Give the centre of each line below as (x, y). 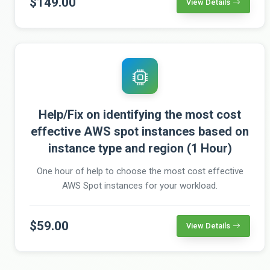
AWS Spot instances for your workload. (140, 185)
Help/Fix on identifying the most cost (140, 114)
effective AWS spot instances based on (140, 131)
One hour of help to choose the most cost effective (140, 171)
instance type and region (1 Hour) (140, 148)
